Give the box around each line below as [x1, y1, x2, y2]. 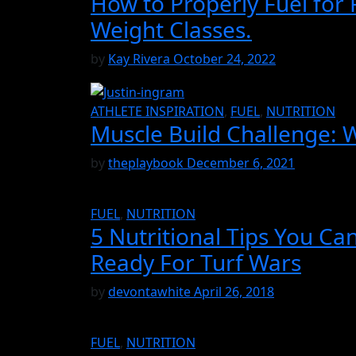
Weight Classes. [91, 14, 252, 45]
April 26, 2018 [194, 283, 274, 301]
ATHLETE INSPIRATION [91, 103, 224, 121]
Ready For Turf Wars [91, 247, 301, 278]
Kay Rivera [108, 50, 173, 68]
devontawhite [108, 283, 194, 301]
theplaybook [108, 154, 187, 172]
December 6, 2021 [187, 154, 295, 172]
